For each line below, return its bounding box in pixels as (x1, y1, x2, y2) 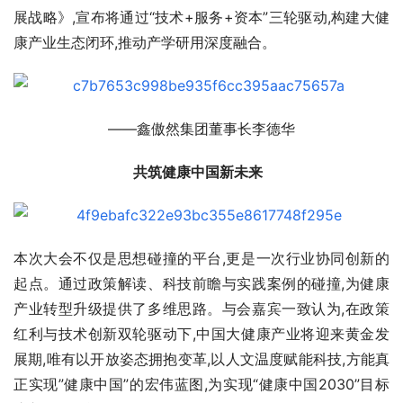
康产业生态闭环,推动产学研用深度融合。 (13, 33, 276, 52)
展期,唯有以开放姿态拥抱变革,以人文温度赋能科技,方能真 (13, 350, 390, 369)
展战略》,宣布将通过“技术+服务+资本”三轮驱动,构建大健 (13, 8, 390, 27)
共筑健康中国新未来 (133, 163, 270, 182)
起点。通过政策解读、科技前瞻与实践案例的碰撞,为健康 (13, 274, 390, 293)
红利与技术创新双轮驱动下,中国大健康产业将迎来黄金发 (13, 325, 390, 344)
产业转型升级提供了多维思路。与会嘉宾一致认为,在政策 (13, 300, 390, 318)
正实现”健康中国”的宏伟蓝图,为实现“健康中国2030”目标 (13, 375, 390, 394)
